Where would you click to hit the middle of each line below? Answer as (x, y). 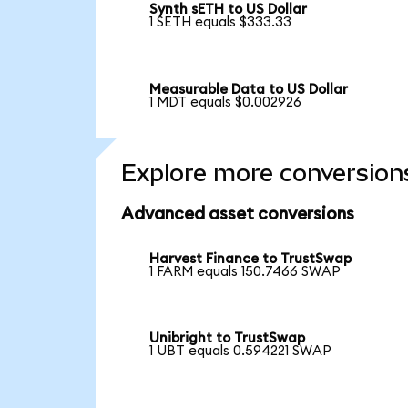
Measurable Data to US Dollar (249, 90)
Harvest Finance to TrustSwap (251, 259)
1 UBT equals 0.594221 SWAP (241, 352)
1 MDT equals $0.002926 (226, 103)
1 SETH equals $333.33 (221, 23)
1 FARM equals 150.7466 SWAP (245, 271)
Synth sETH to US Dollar (229, 10)
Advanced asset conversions (237, 215)
